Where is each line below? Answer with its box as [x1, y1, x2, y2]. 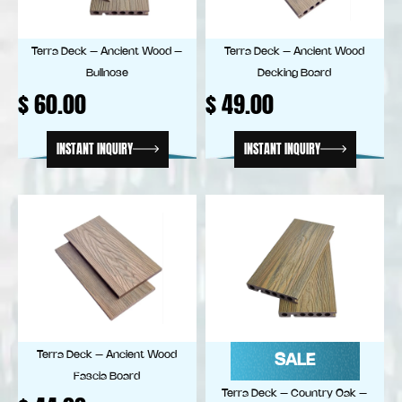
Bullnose [85, 67, 128, 78]
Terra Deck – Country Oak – [222, 388, 368, 398]
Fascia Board [74, 371, 141, 381]
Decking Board [258, 67, 332, 78]
